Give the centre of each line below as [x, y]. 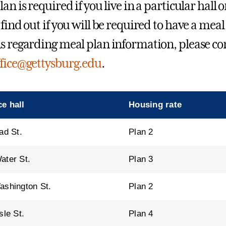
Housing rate [155, 104]
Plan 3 [141, 159]
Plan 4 [141, 213]
